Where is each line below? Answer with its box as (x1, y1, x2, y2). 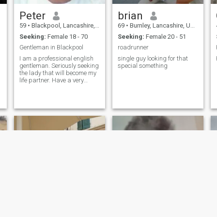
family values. (19, 91, 57, 98)
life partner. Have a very (19, 76, 52, 84)
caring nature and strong (19, 83, 89, 91)
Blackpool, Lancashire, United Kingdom (30, 22, 95, 30)
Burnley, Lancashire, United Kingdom (128, 22, 190, 30)
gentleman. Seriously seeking (19, 62, 99, 69)
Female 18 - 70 (46, 32, 88, 40)
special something (117, 62, 168, 69)
